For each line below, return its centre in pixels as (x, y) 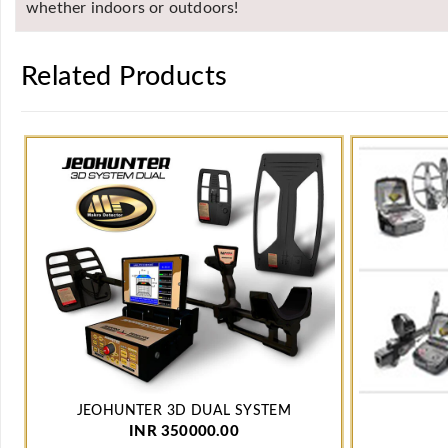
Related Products (124, 77)
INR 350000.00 (184, 432)
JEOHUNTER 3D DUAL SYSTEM (184, 411)
